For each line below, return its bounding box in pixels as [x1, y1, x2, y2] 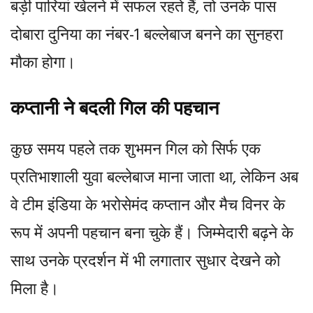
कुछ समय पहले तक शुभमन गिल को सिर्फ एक [10, 136, 261, 167]
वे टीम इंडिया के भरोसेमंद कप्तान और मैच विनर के [10, 191, 285, 223]
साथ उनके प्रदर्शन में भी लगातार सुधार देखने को [10, 247, 280, 279]
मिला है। [10, 275, 59, 307]
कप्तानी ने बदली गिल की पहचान [10, 93, 219, 129]
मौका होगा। [10, 49, 76, 80]
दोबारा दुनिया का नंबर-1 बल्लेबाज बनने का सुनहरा [10, 21, 283, 52]
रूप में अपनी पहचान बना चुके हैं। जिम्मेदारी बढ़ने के [10, 219, 293, 251]
